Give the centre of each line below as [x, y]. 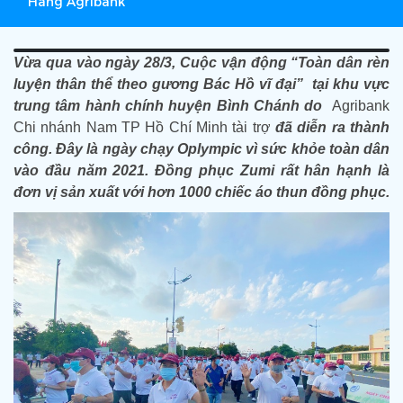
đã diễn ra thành [330, 127]
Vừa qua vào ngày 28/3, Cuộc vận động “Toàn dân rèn [201, 63]
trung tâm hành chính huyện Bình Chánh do [170, 106]
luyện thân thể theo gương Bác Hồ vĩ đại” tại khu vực [201, 84]
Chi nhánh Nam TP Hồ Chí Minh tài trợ [142, 127]
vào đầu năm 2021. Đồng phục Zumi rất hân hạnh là [201, 170]
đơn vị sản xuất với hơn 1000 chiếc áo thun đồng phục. [201, 192]
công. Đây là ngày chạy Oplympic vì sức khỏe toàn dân [201, 149]
